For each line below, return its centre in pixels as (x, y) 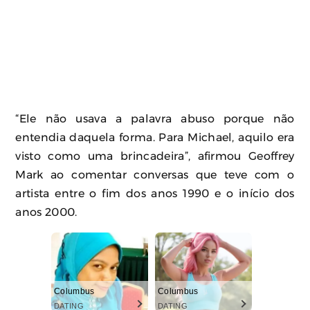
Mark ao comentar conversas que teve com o (155, 175)
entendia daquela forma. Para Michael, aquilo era (155, 137)
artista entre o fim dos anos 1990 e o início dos (155, 193)
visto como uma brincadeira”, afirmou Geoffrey (155, 156)
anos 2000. (46, 212)
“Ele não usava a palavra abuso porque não (155, 119)
